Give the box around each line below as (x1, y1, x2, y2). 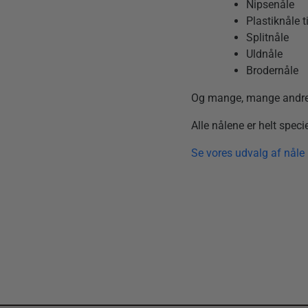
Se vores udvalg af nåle (191, 146, 305, 159)
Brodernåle (246, 64, 299, 77)
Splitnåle (246, 31, 289, 44)
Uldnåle (246, 47, 283, 60)
